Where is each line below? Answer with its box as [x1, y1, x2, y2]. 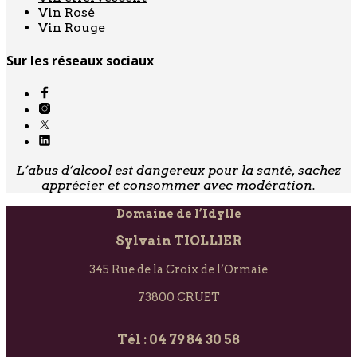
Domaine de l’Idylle [116, 206, 241, 222]
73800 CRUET [137, 290, 220, 305]
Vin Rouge [38, 19, 105, 35]
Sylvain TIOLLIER [116, 233, 241, 249]
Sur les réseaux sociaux [6, 51, 154, 69]
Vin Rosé [38, 4, 95, 20]
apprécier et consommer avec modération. [41, 178, 316, 194]
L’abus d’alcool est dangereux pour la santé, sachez [16, 163, 341, 178]
